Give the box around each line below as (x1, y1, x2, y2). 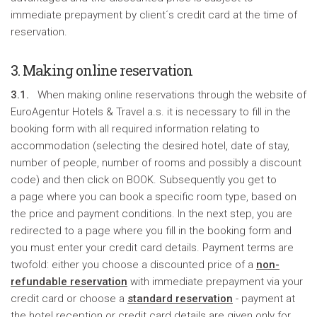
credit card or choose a (11, 292, 127, 305)
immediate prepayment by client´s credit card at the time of (11, 8, 297, 21)
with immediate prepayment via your (127, 275, 303, 288)
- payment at (233, 292, 295, 305)
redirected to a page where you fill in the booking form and (11, 224, 292, 237)
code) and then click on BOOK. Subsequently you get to (11, 173, 277, 186)
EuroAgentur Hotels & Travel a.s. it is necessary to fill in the (11, 105, 291, 118)
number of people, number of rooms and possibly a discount (11, 156, 301, 169)
